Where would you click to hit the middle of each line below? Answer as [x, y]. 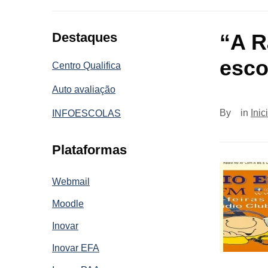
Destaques [85, 37]
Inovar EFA [76, 248]
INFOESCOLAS [86, 113]
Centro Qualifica [86, 65]
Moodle [68, 203]
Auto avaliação [84, 89]
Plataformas [89, 150]
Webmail [71, 181]
